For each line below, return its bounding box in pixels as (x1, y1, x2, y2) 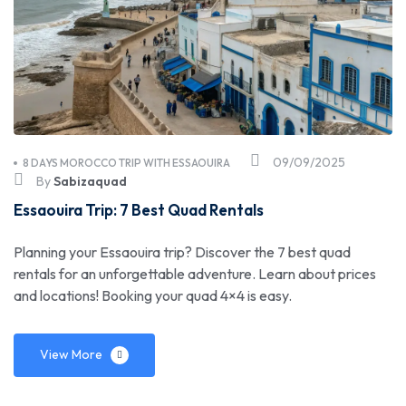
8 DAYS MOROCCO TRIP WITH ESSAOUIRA (23, 155, 230, 169)
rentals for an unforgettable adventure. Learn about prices (14, 264, 376, 283)
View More (40, 345, 102, 362)
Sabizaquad (53, 172, 127, 189)
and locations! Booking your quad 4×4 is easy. (14, 285, 292, 304)
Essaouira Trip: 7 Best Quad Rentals (14, 199, 264, 219)
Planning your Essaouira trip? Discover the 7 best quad (14, 242, 351, 261)
